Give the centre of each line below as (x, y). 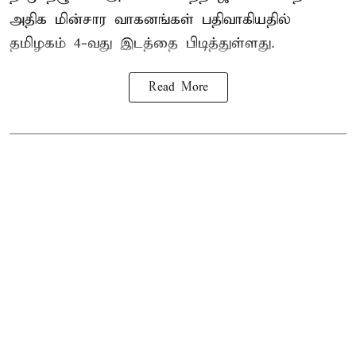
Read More (178, 87)
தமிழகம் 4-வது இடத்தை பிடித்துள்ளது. (142, 43)
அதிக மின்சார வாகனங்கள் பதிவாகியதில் (150, 19)
